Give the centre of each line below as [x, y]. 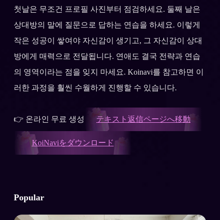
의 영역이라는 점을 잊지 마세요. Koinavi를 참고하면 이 [109, 72]
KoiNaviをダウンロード [73, 142]
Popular [29, 197]
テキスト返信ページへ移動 [143, 119]
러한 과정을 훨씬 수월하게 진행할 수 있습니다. [95, 87]
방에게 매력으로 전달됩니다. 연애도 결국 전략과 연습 [107, 56]
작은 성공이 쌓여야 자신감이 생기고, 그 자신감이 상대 [108, 40]
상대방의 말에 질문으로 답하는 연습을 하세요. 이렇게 [107, 25]
